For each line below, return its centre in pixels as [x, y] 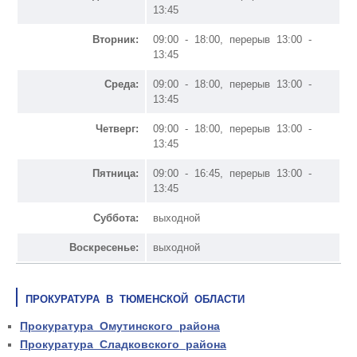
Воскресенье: [104, 247]
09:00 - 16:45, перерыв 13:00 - [232, 173]
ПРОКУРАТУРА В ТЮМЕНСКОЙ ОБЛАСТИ [135, 299]
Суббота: [116, 218]
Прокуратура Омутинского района [120, 326]
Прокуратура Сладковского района [123, 344]
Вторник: [116, 39]
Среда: [122, 84]
